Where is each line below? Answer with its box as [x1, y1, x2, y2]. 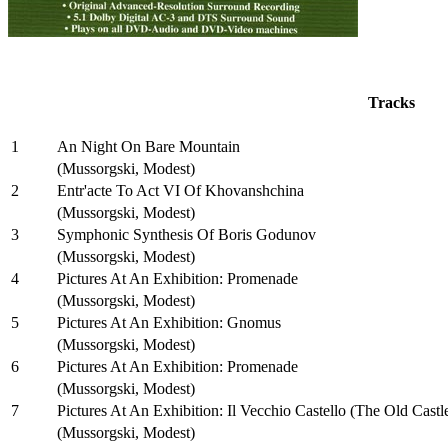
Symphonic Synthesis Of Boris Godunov [57, 225, 316, 243]
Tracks [368, 93, 415, 111]
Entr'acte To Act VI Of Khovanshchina [57, 181, 304, 199]
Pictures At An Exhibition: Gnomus [57, 313, 281, 331]
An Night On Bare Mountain [57, 137, 240, 155]
